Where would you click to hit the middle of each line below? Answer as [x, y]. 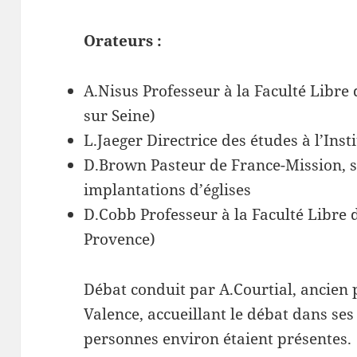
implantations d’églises [168, 189]
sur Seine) [120, 115]
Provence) [120, 239]
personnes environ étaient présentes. [218, 338]
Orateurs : [123, 41]
